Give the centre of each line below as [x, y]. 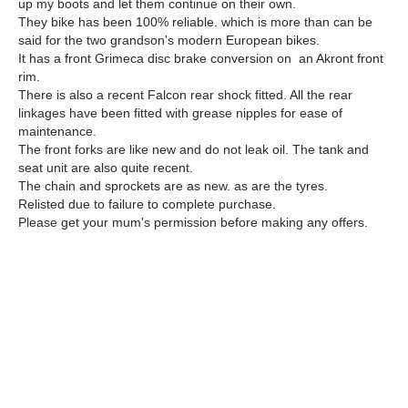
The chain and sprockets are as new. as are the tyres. [173, 186]
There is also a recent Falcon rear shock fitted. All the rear [185, 95]
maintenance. [57, 131]
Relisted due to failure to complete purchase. [147, 204]
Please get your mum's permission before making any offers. [193, 222]
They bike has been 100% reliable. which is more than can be [195, 22]
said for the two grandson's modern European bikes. [173, 40]
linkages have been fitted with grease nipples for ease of [180, 113]
